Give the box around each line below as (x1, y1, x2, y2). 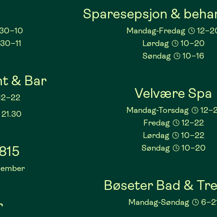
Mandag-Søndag (128, 198, 191, 207)
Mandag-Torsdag (126, 106, 190, 115)
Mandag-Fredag (126, 26, 187, 36)
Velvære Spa (135, 85, 213, 102)
